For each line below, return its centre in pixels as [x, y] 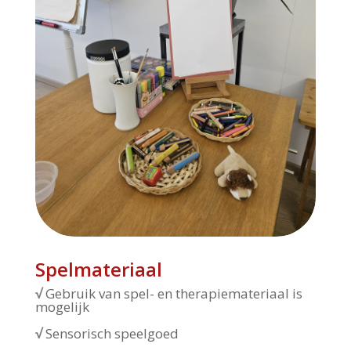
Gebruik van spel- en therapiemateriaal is [174, 294]
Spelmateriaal [98, 270]
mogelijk [62, 307]
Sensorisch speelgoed [112, 334]
